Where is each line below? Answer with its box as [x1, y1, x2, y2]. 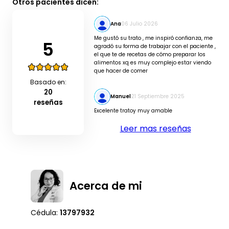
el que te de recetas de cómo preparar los [94, 51, 205, 58]
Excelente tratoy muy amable [94, 107, 172, 114]
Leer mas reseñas [120, 123, 191, 134]
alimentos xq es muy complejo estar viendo [94, 59, 211, 66]
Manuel [110, 93, 131, 100]
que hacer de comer [94, 67, 148, 75]
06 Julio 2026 [121, 20, 158, 28]
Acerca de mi [70, 178, 142, 193]
